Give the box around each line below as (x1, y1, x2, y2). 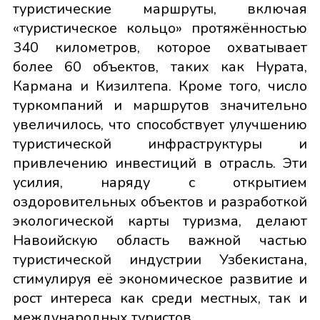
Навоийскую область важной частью (12, 231, 308, 251)
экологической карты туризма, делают (12, 211, 308, 231)
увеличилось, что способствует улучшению (12, 115, 308, 135)
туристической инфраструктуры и (12, 134, 308, 154)
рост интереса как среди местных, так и (12, 289, 308, 309)
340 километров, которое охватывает (12, 38, 308, 58)
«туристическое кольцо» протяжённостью (12, 19, 308, 39)
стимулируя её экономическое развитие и (12, 269, 308, 289)
